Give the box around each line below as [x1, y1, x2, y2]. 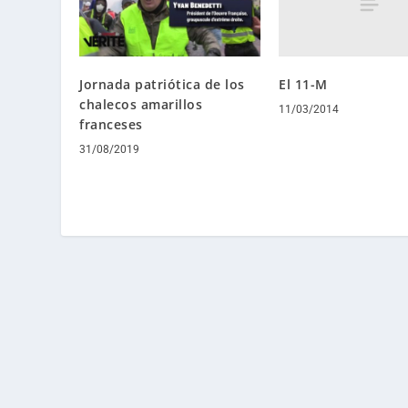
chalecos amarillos [79, 96, 203, 114]
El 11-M [279, 76, 328, 94]
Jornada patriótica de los [79, 76, 245, 94]
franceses [79, 116, 143, 134]
